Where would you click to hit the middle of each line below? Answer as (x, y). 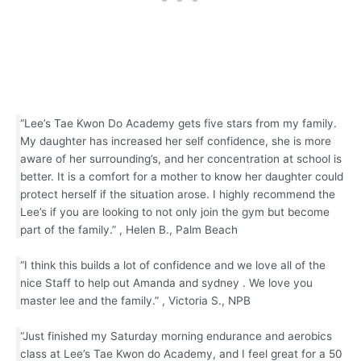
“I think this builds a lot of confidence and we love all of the (173, 265)
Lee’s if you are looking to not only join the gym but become (175, 212)
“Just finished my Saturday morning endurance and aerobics (176, 336)
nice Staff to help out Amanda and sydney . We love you (166, 282)
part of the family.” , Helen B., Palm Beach (129, 229)
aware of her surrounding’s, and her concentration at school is (181, 158)
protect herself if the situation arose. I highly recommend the (178, 194)
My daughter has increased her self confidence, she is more (176, 141)
